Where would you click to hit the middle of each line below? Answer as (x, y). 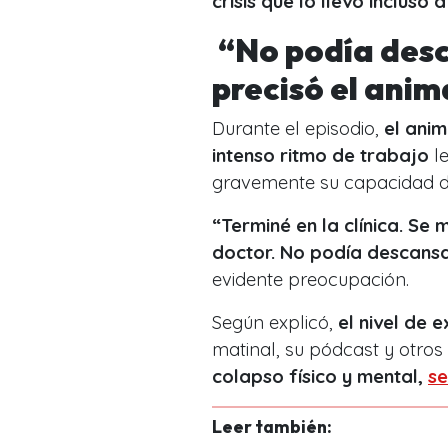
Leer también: (272, 426)
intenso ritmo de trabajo (320, 155)
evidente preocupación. (310, 279)
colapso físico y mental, (320, 376)
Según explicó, (275, 322)
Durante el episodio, (298, 128)
